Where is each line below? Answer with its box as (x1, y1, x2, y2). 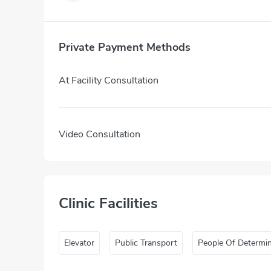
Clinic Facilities (59, 194, 158, 213)
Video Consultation (59, 127, 140, 141)
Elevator (64, 237, 94, 249)
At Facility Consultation (59, 73, 158, 87)
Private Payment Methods (59, 40, 191, 54)
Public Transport (115, 237, 177, 249)
